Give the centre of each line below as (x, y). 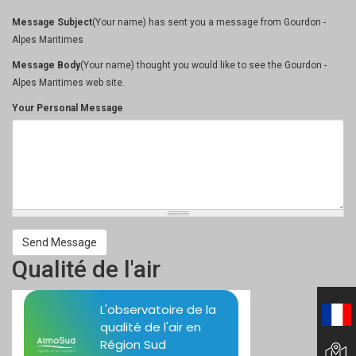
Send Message (60, 242)
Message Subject (52, 22)
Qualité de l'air (86, 269)
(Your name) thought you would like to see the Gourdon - (203, 65)
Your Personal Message (68, 108)
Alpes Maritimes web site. (68, 83)
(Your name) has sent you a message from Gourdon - (209, 22)
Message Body (46, 65)
